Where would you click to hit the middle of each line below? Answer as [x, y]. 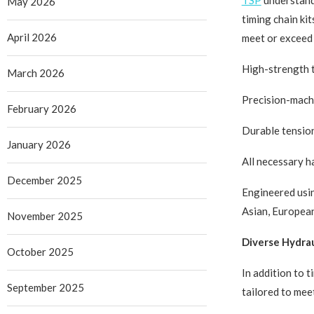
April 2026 [32, 37]
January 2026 [39, 145]
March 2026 [36, 73]
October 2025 [40, 252]
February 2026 [42, 109]
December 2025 [45, 180]
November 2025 [45, 216]
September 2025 [46, 288]
